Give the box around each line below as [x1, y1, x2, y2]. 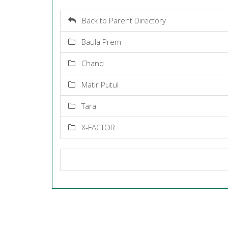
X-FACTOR [75, 122, 115, 132]
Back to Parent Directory [76, 15, 166, 25]
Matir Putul [75, 79, 119, 90]
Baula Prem [75, 37, 121, 47]
